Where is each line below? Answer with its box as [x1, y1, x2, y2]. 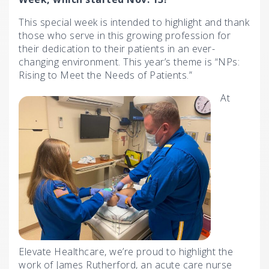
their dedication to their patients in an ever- [19, 41, 215, 55]
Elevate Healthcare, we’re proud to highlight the [19, 244, 233, 258]
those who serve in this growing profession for [19, 28, 231, 42]
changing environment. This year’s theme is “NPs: [19, 55, 240, 68]
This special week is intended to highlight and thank [19, 15, 249, 29]
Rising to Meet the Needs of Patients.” [19, 68, 192, 82]
